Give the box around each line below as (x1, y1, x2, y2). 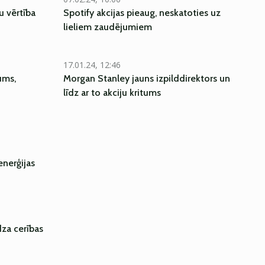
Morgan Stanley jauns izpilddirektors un (63, 73, 230, 84)
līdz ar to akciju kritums (63, 87, 161, 98)
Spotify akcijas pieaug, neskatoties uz (63, 7, 221, 18)
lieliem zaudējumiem (63, 21, 152, 33)
